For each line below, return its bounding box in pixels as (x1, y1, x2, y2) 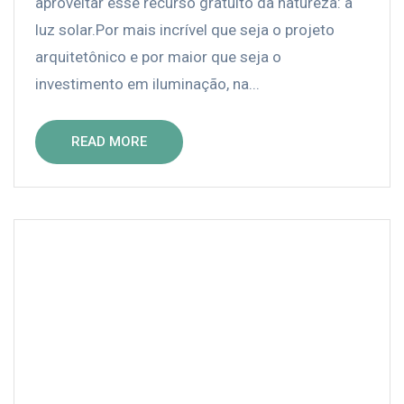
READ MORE (71, 133, 147, 151)
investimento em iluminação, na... (35, 75, 260, 94)
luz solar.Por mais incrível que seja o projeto (35, 21, 335, 40)
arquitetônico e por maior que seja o (35, 48, 281, 67)
